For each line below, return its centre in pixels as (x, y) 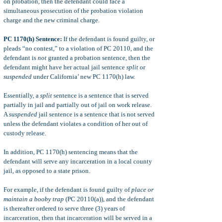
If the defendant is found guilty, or (108, 39)
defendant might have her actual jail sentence (65, 67)
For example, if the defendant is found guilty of (67, 190)
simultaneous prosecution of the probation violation (73, 11)
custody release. (25, 133)
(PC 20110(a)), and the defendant (109, 199)
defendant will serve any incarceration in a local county (78, 161)
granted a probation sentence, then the (98, 58)
